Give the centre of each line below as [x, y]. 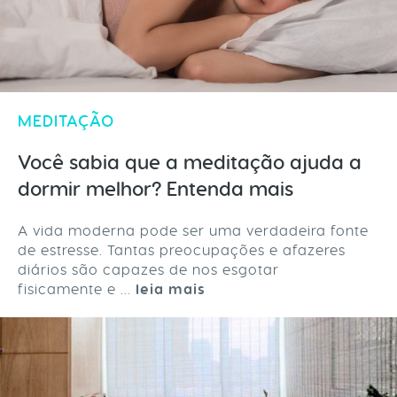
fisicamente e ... [77, 289]
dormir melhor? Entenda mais [156, 190]
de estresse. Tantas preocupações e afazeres [182, 250]
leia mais [171, 290]
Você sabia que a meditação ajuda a [190, 163]
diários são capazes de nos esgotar [148, 270]
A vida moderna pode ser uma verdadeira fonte [193, 231]
